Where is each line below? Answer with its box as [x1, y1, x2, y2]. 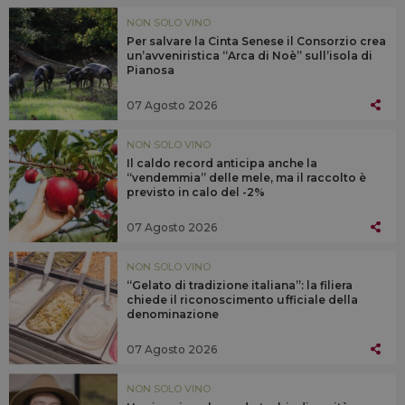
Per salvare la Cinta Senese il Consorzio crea [127, 34, 386, 49]
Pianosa [127, 63, 174, 78]
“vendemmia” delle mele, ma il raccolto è [127, 171, 366, 185]
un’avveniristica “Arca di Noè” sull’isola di [127, 49, 372, 63]
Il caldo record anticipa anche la [127, 156, 317, 171]
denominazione [127, 307, 219, 322]
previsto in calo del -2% [127, 185, 265, 200]
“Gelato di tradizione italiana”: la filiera [127, 278, 353, 293]
